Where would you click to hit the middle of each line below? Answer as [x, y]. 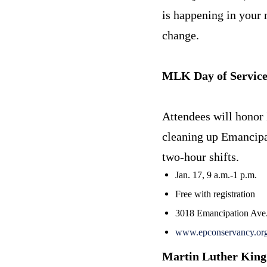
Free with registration [215, 194]
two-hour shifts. [201, 156]
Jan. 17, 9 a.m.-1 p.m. [216, 175]
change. [181, 35]
